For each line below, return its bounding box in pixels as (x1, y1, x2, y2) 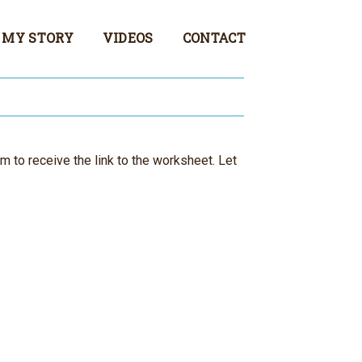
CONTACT (182, 29, 246, 46)
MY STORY (2, 29, 74, 46)
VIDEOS (102, 29, 154, 46)
